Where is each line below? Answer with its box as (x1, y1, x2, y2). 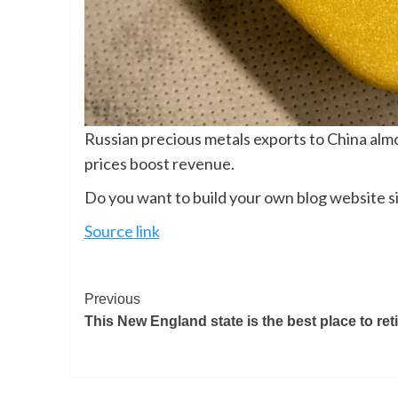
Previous (84, 291, 140, 307)
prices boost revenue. (84, 154, 235, 174)
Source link (84, 221, 160, 242)
